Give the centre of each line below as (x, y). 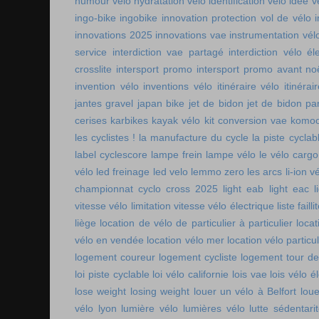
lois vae (249, 274)
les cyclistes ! (105, 137)
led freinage (123, 172)
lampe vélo (231, 155)
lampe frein (177, 155)
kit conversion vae (245, 120)
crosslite (93, 69)
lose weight (101, 291)
